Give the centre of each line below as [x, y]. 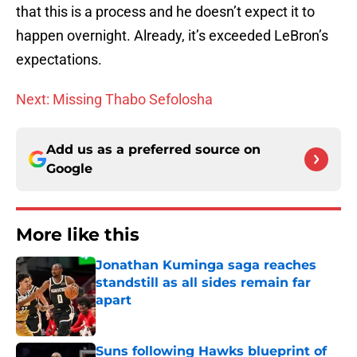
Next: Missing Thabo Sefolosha [114, 100]
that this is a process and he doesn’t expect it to [165, 12]
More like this [78, 235]
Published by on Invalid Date [164, 316]
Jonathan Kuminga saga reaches [206, 265]
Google [69, 169]
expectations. [59, 60]
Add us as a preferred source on [153, 150]
